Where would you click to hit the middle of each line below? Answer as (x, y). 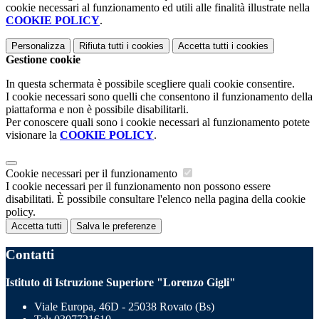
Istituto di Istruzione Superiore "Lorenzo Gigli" (121, 282)
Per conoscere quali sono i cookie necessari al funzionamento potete (158, 122)
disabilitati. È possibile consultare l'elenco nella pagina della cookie (156, 199)
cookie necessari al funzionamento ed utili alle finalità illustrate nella (158, 8)
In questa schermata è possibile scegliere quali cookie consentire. (150, 84)
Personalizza (38, 46)
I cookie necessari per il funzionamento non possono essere (138, 187)
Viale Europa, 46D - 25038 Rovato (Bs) (124, 306)
